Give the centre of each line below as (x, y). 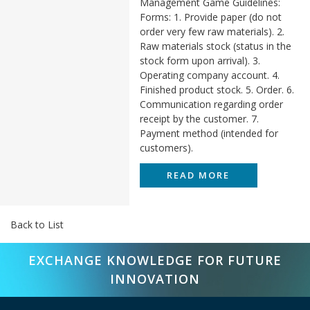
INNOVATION (155, 279)
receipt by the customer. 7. (199, 119)
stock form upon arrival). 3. (200, 61)
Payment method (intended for (209, 134)
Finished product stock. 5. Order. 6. (217, 90)
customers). (166, 148)
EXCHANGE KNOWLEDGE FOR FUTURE (155, 261)
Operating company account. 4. (209, 75)
